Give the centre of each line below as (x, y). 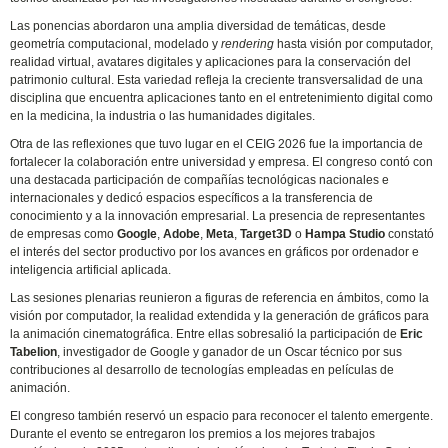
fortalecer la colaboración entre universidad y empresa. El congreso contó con (222, 161)
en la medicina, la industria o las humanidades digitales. (163, 115)
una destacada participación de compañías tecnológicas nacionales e (200, 179)
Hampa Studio (345, 233)
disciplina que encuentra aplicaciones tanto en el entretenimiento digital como (222, 97)
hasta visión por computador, (355, 43)
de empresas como (64, 233)
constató (410, 233)
